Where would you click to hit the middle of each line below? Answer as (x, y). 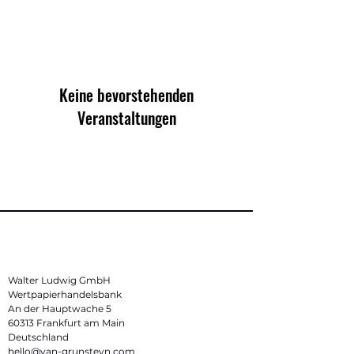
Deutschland (38, 337)
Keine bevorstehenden (126, 95)
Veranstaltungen (126, 118)
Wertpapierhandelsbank (65, 294)
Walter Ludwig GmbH (59, 280)
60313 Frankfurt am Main (66, 323)
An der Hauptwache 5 (60, 309)
